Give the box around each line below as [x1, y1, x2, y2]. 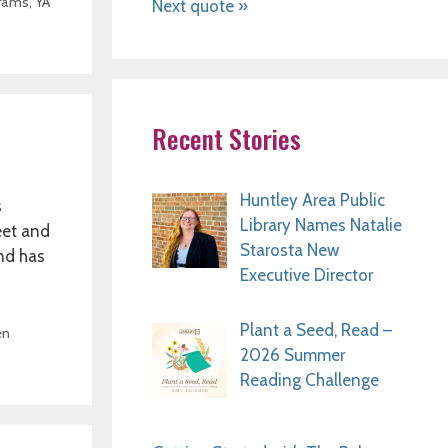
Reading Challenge [239, 370, 379, 390]
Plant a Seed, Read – [239, 320, 392, 340]
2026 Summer [239, 345, 345, 365]
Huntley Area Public [239, 189, 385, 210]
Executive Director [239, 264, 373, 285]
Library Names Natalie [239, 214, 402, 235]
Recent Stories [152, 118, 301, 158]
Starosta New [239, 239, 339, 260]
